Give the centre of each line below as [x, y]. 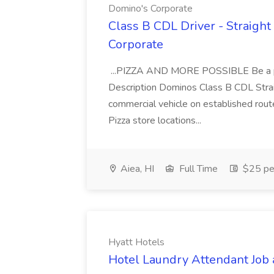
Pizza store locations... [156, 120]
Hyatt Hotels [136, 242]
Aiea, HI [136, 169]
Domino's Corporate [150, 9]
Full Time [197, 169]
